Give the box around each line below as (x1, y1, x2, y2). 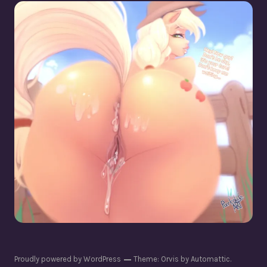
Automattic (191, 254, 231, 263)
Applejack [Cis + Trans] (68, 105, 199, 119)
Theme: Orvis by (132, 254, 191, 263)
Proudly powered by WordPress (14, 254, 121, 263)
